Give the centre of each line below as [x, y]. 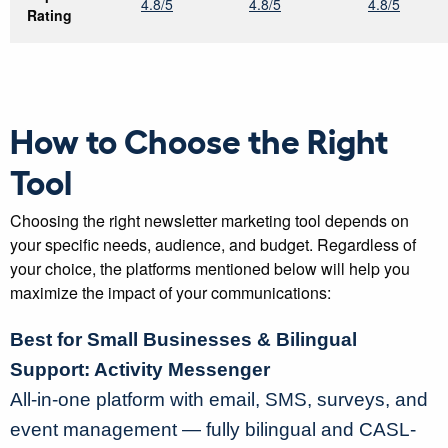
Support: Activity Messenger [140, 370]
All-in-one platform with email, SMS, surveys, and [219, 400]
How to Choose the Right [199, 140]
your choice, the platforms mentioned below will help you [210, 269]
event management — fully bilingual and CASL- [213, 430]
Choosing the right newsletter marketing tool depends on [209, 221]
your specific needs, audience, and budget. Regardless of [213, 245]
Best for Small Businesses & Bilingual [183, 340]
